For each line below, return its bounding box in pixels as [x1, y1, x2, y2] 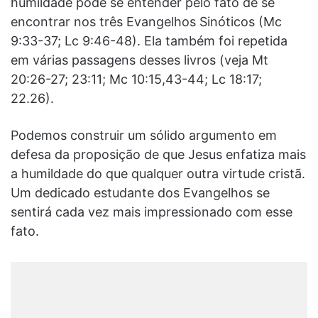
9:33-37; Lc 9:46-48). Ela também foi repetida [11, 33, 287, 48]
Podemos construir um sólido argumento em [11, 127, 277, 143]
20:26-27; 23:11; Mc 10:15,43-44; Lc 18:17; [11, 71, 262, 87]
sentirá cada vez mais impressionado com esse [11, 204, 292, 219]
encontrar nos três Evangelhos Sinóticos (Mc [11, 13, 282, 29]
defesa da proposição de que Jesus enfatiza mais [11, 146, 306, 162]
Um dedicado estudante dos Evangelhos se [11, 185, 270, 200]
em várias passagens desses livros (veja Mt [11, 52, 268, 67]
